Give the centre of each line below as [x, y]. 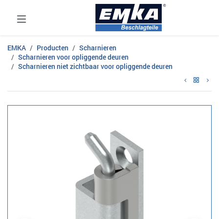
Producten [53, 48]
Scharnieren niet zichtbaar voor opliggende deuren [95, 66]
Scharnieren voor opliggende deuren [73, 57]
